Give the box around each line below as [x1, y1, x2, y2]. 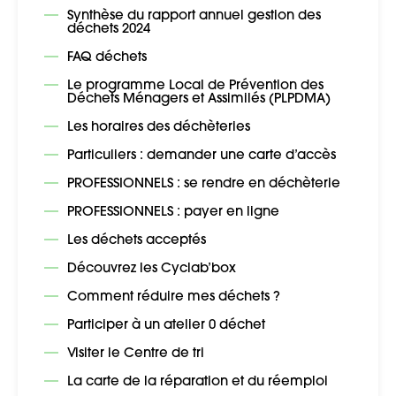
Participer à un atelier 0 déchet [67, 319, 265, 333]
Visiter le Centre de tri [67, 347, 204, 362]
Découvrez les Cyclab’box [67, 263, 236, 277]
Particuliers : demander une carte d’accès [67, 149, 336, 164]
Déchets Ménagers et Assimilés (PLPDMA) [67, 93, 331, 107]
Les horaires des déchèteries [67, 121, 250, 135]
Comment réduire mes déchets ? [67, 291, 280, 305]
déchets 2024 [67, 23, 150, 37]
